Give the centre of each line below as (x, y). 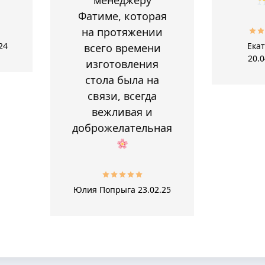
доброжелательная (122, 127)
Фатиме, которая (122, 16)
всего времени (122, 48)
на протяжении (122, 32)
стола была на (122, 80)
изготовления (122, 64)
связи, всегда (122, 96)
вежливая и (122, 112)
